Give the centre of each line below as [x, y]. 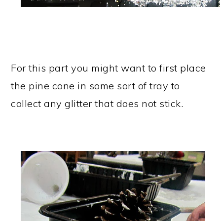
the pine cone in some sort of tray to [95, 85]
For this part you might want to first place [109, 68]
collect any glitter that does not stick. [97, 103]
